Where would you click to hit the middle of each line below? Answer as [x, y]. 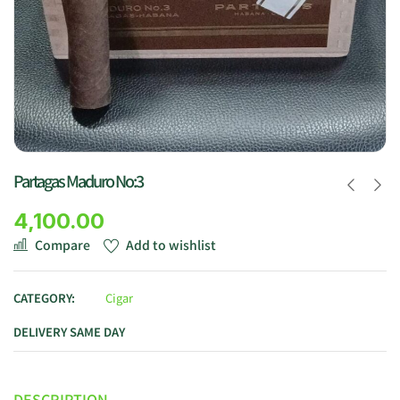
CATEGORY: [44, 297]
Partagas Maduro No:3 [78, 180]
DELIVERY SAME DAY [69, 331]
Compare [62, 244]
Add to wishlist [171, 244]
